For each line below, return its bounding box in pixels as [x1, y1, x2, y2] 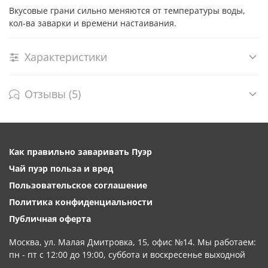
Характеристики [25, 49, 107, 64]
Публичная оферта [9, 213, 91, 225]
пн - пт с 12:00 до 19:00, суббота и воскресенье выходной [9, 249, 245, 261]
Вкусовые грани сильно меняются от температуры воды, [9, 5, 245, 17]
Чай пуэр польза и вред [9, 163, 113, 175]
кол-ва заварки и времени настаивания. [9, 17, 176, 29]
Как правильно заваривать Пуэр [9, 146, 152, 158]
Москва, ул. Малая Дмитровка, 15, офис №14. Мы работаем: [9, 236, 256, 248]
